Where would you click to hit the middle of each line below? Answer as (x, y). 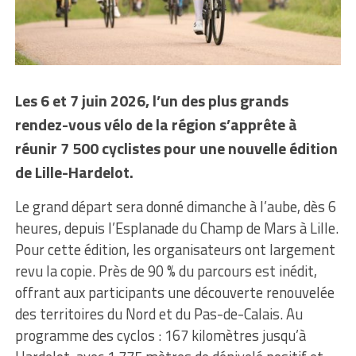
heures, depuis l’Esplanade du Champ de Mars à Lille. (176, 228)
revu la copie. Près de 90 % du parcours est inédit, (166, 271)
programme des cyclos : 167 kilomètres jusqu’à (160, 336)
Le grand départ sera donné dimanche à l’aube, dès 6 (175, 207)
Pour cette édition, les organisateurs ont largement (175, 250)
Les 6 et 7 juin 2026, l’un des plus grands (151, 101)
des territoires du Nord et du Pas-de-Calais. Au (159, 314)
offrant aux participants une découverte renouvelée (174, 293)
